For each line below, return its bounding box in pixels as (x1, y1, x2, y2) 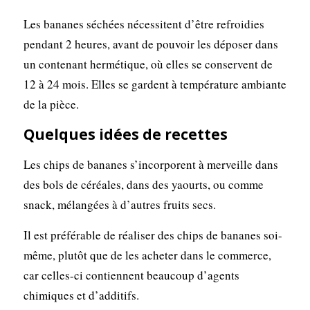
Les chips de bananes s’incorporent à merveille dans (23, 156, 278, 173)
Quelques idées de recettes (23, 125, 228, 145)
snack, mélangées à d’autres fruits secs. (23, 197, 216, 213)
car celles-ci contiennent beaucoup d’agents (23, 267, 239, 284)
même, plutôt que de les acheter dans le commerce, (23, 247, 271, 264)
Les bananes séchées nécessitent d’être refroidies (23, 16, 264, 33)
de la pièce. (23, 96, 79, 113)
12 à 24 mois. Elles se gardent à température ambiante (23, 76, 286, 93)
